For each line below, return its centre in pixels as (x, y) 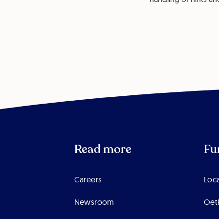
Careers (88, 180)
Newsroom (94, 202)
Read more (103, 150)
